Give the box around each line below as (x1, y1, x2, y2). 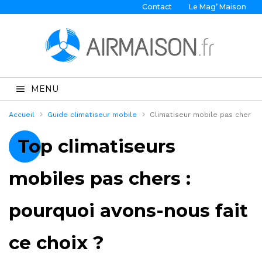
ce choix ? (9, 231, 104, 254)
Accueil (9, 111, 35, 119)
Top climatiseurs (18, 135, 175, 157)
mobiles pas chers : (9, 167, 191, 189)
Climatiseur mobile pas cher (150, 111, 251, 119)
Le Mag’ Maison (188, 2, 246, 11)
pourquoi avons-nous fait (9, 199, 248, 222)
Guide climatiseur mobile (47, 111, 137, 119)
